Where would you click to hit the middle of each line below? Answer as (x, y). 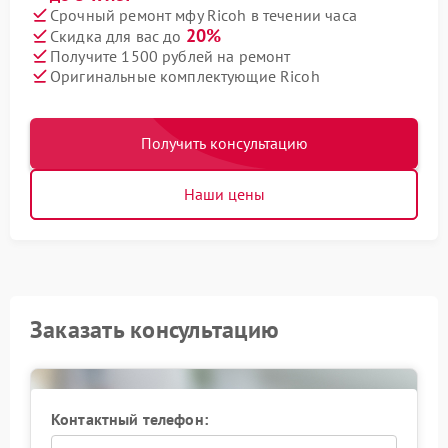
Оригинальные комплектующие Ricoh (185, 75)
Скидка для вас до (118, 36)
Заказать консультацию (155, 330)
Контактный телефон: (129, 419)
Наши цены (224, 194)
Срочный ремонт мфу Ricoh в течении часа (203, 14)
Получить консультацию (224, 143)
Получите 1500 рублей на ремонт (170, 55)
